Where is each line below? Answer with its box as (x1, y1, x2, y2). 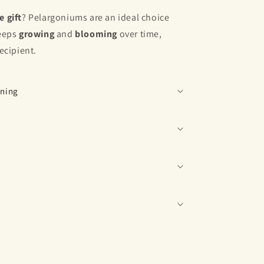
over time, (117, 27, 162, 40)
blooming (75, 27, 118, 40)
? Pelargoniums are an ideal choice (22, 11, 170, 24)
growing (19, 27, 55, 40)
